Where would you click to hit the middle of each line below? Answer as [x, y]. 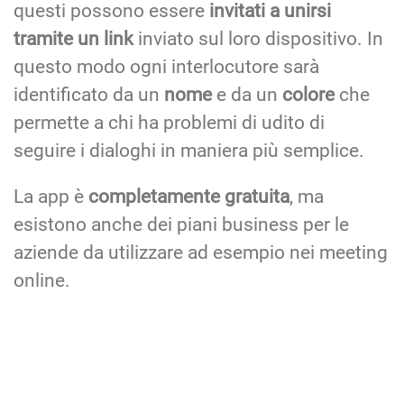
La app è [51, 197]
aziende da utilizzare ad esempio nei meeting [201, 253]
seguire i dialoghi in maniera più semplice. [193, 151]
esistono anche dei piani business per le [181, 225]
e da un [249, 95]
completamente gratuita [189, 197]
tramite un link [73, 39]
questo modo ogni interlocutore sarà [166, 67]
